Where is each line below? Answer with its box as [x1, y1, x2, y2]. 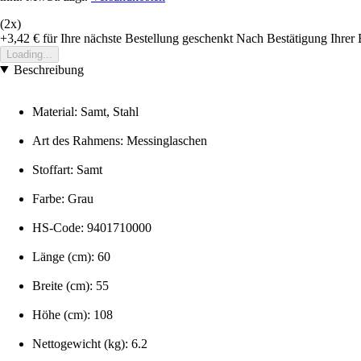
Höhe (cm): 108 [32, 307, 113, 322]
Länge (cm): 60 [32, 249, 110, 263]
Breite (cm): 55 [32, 278, 109, 293]
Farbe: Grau [32, 191, 93, 205]
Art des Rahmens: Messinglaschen [32, 133, 207, 147]
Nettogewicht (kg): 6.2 [32, 336, 147, 351]
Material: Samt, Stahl [32, 104, 139, 118]
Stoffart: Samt [32, 162, 102, 176]
